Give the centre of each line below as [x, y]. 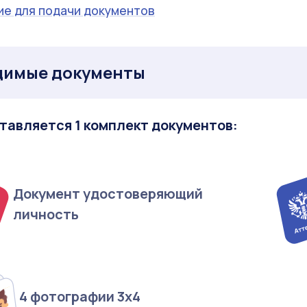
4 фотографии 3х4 [80, 296]
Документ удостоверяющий [108, 193]
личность [46, 214]
